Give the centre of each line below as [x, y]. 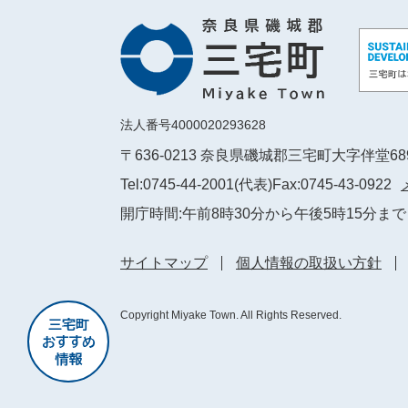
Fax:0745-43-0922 [332, 184]
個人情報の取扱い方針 [309, 263]
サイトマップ [164, 263]
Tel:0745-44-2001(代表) [196, 184]
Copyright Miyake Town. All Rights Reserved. [231, 315]
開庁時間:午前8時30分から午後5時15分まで [263, 214]
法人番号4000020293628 [193, 125]
